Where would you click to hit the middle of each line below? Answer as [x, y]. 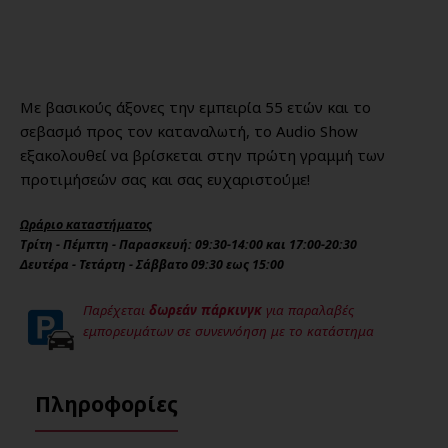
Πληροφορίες [106, 404]
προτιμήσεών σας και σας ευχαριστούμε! [165, 179]
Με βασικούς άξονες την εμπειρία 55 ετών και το [195, 107]
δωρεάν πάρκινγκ [205, 310]
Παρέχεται [116, 310]
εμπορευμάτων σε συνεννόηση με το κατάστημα [228, 331]
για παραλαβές [308, 310]
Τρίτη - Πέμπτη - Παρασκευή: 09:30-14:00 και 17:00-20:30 [188, 245]
